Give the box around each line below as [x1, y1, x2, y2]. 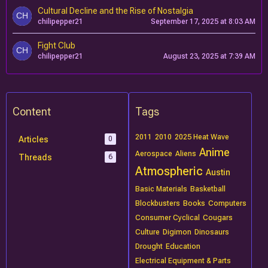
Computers [208, 199, 247, 208]
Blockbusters [135, 199, 181, 208]
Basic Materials [135, 185, 188, 193]
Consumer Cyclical [135, 214, 200, 222]
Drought [135, 242, 163, 251]
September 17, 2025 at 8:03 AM [151, 17, 255, 26]
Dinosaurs [194, 228, 230, 236]
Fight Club [38, 41, 75, 50]
